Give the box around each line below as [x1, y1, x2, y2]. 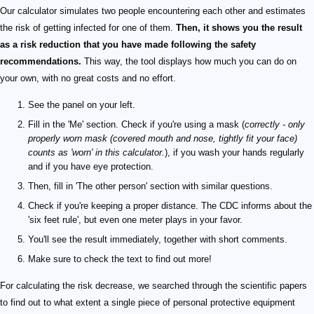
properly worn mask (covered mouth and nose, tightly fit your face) [28, 133, 297, 144]
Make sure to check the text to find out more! [28, 254, 212, 265]
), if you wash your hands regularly [165, 147, 304, 158]
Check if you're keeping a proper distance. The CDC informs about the [28, 200, 312, 212]
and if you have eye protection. [28, 161, 153, 172]
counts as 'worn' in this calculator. [28, 147, 165, 158]
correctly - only [245, 119, 305, 130]
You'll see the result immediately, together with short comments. [28, 234, 287, 245]
